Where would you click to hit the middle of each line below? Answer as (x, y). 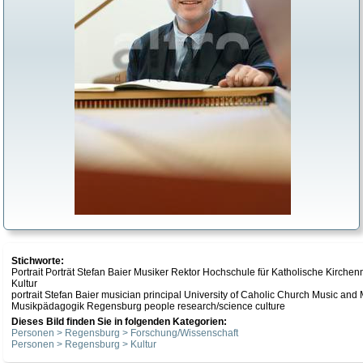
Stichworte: (38, 261)
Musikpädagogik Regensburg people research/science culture (148, 306)
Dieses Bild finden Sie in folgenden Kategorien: (119, 322)
